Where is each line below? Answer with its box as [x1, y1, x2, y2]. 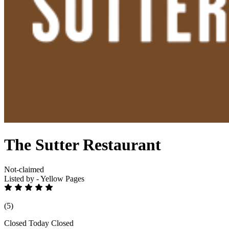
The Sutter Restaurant [4, 135, 161, 154]
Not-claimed [4, 165, 44, 174]
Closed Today [4, 219, 49, 228]
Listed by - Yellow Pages [4, 174, 84, 184]
